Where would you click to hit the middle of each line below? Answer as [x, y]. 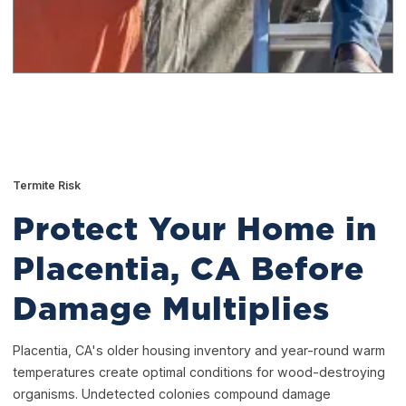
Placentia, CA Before [189, 270]
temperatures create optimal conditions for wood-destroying [199, 372]
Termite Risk [47, 186]
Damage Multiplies [172, 310]
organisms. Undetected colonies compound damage [172, 394]
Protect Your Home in [195, 230]
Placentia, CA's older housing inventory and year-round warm [199, 351]
